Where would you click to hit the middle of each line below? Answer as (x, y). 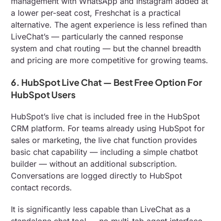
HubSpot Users (43, 94)
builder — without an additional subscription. (94, 164)
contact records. (42, 187)
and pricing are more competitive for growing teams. (110, 60)
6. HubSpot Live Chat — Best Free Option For (107, 82)
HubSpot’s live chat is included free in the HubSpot (106, 116)
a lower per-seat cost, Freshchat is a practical (96, 13)
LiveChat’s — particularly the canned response (97, 36)
